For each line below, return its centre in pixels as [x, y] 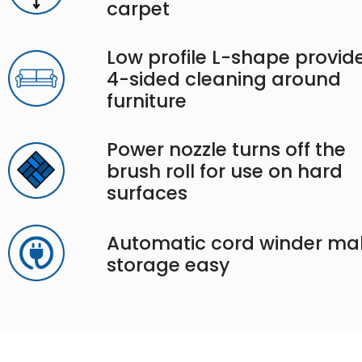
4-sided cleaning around [224, 80]
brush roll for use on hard [225, 172]
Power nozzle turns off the [227, 150]
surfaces [147, 194]
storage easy [168, 265]
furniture [147, 101]
